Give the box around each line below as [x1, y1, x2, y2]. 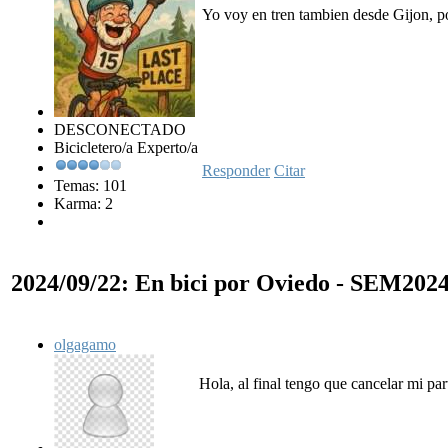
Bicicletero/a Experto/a [54, 139, 198, 157]
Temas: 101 [54, 177, 127, 195]
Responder [202, 162, 270, 180]
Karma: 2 [54, 195, 113, 213]
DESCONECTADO [54, 121, 186, 139]
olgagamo [54, 335, 116, 353]
